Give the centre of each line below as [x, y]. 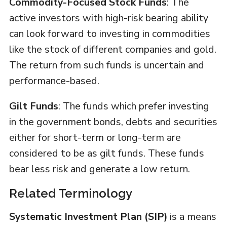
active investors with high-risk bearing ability [108, 18]
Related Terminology [70, 194]
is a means [192, 217]
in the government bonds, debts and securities [113, 122]
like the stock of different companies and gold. [112, 50]
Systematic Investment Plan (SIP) [88, 217]
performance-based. [54, 81]
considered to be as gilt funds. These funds [106, 154]
